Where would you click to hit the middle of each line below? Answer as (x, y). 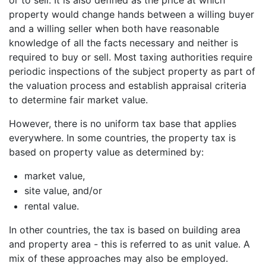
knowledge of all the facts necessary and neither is (123, 42)
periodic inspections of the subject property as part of (132, 71)
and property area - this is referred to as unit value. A (129, 244)
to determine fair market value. (78, 99)
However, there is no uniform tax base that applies (123, 123)
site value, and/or (63, 191)
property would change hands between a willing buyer (132, 14)
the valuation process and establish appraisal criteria (128, 85)
